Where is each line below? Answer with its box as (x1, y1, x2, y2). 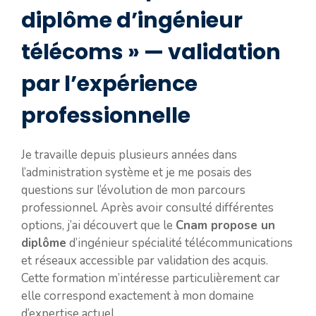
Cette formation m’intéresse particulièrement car (21, 269, 280, 286)
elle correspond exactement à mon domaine (21, 287, 254, 304)
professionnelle (21, 100, 190, 130)
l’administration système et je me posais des (21, 164, 252, 181)
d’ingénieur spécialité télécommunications (66, 234, 293, 251)
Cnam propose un (176, 217, 275, 233)
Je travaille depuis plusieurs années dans (21, 146, 237, 163)
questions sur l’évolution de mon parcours (21, 181, 245, 198)
